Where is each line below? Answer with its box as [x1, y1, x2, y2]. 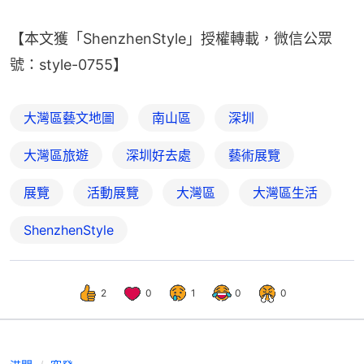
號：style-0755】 [10, 56, 128, 74]
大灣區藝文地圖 [24, 110, 115, 127]
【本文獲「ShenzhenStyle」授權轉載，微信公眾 [10, 30, 332, 48]
